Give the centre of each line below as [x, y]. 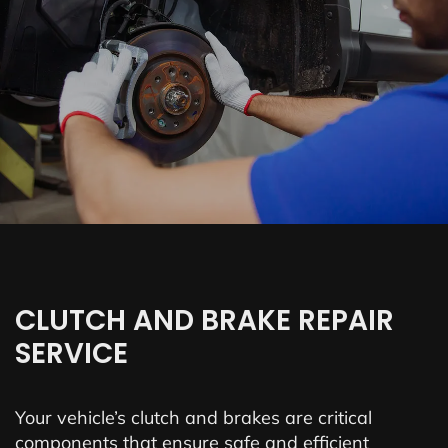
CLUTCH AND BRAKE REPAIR [204, 320]
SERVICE [71, 353]
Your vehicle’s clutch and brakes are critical [193, 417]
